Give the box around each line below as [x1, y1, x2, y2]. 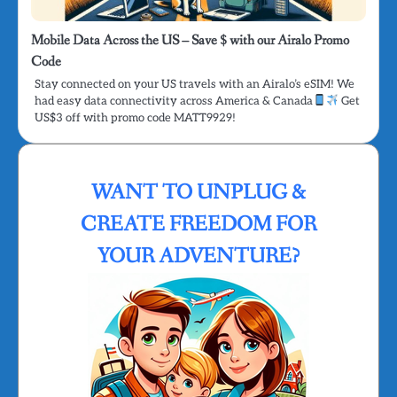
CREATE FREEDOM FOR [81, 210, 316, 238]
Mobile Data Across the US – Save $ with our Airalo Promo [31, 30, 349, 50]
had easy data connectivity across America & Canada [35, 93, 313, 108]
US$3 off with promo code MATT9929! [35, 110, 236, 125]
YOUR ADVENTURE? [97, 242, 300, 270]
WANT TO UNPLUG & [91, 178, 306, 206]
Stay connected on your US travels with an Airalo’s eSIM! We [35, 76, 354, 91]
